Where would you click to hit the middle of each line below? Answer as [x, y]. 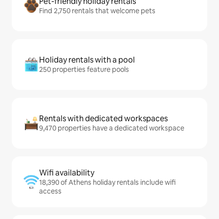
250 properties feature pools [84, 69]
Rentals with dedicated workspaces [103, 119]
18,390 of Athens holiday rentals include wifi [107, 182]
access [50, 191]
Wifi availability [67, 173]
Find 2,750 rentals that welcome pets [97, 11]
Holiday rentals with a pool [87, 60]
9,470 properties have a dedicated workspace [112, 128]
